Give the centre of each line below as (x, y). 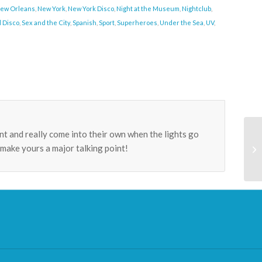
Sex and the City (46, 23)
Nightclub (197, 8)
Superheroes (137, 23)
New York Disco (91, 8)
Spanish (85, 23)
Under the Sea (182, 23)
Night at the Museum (148, 8)
